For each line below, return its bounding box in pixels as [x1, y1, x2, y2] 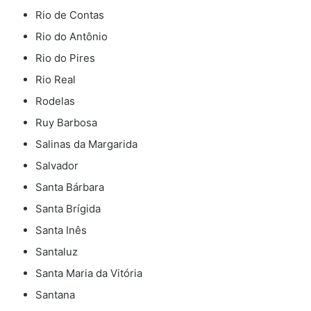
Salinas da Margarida [35, 137, 137, 151]
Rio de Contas [35, 8, 104, 22]
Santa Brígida [35, 202, 101, 216]
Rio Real [35, 73, 76, 87]
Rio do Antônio [35, 30, 108, 44]
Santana [35, 288, 75, 302]
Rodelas [35, 94, 75, 108]
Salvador [35, 159, 78, 173]
